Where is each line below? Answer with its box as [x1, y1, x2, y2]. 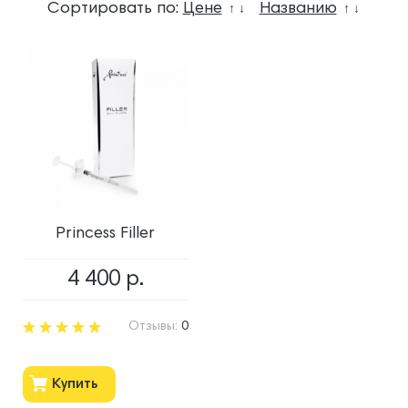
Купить [52, 377, 97, 393]
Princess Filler [56, 225, 156, 242]
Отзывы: [127, 320, 181, 333]
